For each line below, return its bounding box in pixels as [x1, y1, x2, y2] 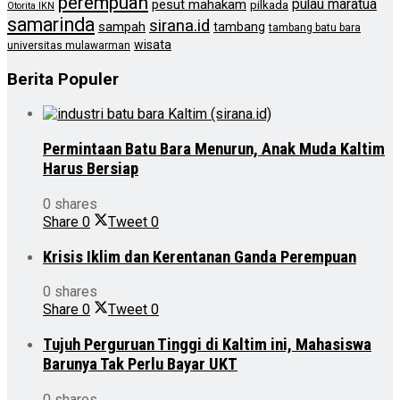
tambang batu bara [269, 21, 361, 34]
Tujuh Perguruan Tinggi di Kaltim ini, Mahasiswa [43, 334, 371, 354]
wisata [134, 37, 171, 52]
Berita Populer [7, 69, 119, 89]
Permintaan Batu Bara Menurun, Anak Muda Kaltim [43, 139, 385, 160]
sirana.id [149, 15, 210, 36]
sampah [98, 18, 146, 35]
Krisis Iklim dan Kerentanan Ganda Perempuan [43, 246, 356, 267]
